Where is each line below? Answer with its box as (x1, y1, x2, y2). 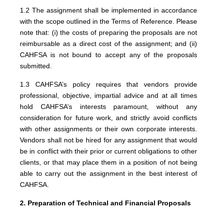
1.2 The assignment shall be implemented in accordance (20, 6, 197, 14)
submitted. (20, 62, 52, 70)
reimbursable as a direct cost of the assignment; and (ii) (20, 40, 197, 47)
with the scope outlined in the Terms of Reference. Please (20, 17, 197, 25)
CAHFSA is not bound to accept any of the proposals (20, 51, 197, 59)
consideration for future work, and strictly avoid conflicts (20, 114, 197, 122)
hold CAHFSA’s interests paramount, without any (20, 103, 197, 110)
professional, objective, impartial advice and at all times (20, 92, 197, 99)
